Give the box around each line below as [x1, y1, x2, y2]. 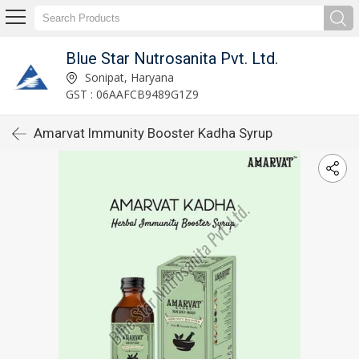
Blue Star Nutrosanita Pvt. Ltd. [65, 48, 278, 68]
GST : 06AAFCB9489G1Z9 [65, 86, 199, 102]
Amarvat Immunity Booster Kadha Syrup [34, 125, 272, 141]
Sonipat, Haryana [81, 69, 174, 85]
